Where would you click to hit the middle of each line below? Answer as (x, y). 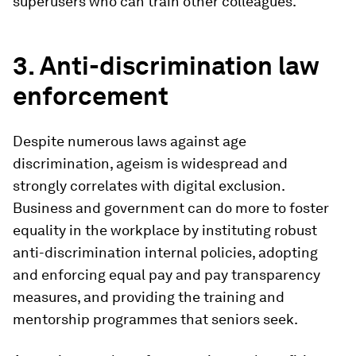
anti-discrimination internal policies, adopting (165, 252)
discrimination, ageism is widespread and (150, 163)
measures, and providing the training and (149, 297)
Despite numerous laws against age (130, 141)
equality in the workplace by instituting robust (165, 230)
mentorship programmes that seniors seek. (155, 319)
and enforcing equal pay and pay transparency (166, 275)
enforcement (91, 96)
